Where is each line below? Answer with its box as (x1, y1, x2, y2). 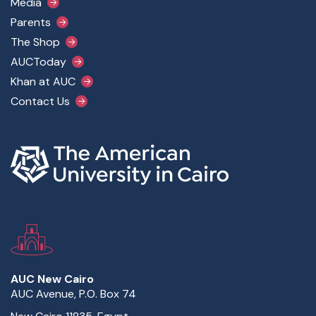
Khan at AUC (11, 74, 75, 89)
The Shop (11, 35, 60, 49)
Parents (11, 15, 51, 30)
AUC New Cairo (11, 272, 94, 287)
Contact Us (11, 94, 70, 109)
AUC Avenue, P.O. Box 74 (11, 286, 136, 302)
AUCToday (11, 54, 66, 69)
